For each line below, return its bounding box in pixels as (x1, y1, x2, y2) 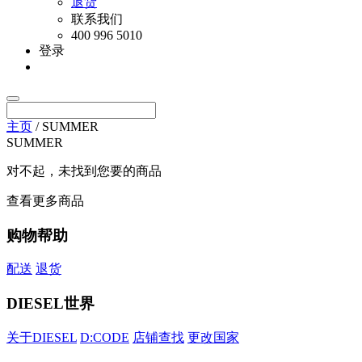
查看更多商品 (6, 194, 84, 208)
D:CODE (80, 330, 129, 344)
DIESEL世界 (6, 295, 95, 313)
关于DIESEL (6, 330, 77, 344)
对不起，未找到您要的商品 (6, 164, 162, 178)
